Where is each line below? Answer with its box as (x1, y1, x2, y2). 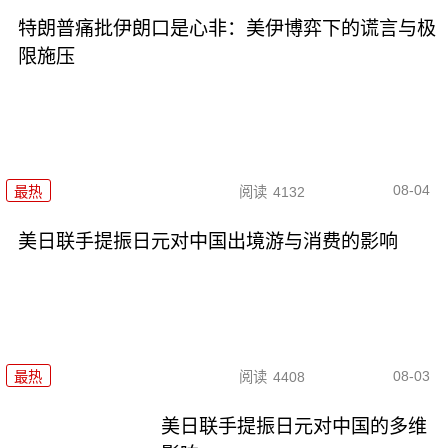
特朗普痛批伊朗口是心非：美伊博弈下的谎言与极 (17, 17, 436, 39)
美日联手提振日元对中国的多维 (161, 416, 428, 438)
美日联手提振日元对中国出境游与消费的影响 (17, 230, 398, 252)
